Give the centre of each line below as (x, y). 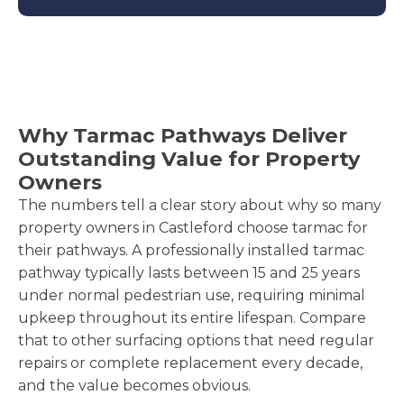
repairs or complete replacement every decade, (190, 363)
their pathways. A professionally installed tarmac (191, 250)
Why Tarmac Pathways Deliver (183, 135)
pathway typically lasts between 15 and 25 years (189, 272)
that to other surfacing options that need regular (196, 340)
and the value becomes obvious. (134, 385)
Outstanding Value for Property (189, 158)
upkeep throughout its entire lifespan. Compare (192, 317)
